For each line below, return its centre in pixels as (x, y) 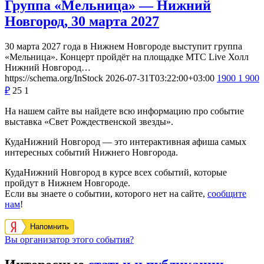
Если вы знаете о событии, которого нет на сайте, (106, 194)
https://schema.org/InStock (54, 78)
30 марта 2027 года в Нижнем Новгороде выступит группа (123, 47)
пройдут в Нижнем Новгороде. (67, 183)
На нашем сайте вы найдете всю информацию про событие (124, 111)
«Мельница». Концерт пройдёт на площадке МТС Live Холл (127, 57)
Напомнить (49, 227)
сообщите (227, 194)
